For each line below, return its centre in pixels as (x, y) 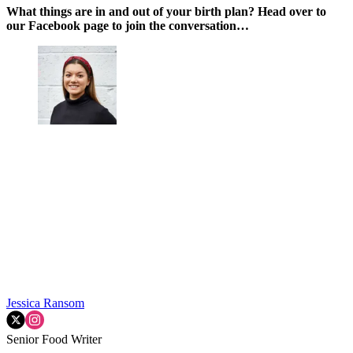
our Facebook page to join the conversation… (128, 26)
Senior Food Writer (54, 340)
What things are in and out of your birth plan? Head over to (166, 12)
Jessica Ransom (45, 303)
